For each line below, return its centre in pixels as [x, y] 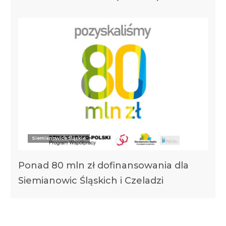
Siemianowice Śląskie [59, 138]
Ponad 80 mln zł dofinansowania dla [103, 165]
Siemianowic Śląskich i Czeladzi [91, 180]
